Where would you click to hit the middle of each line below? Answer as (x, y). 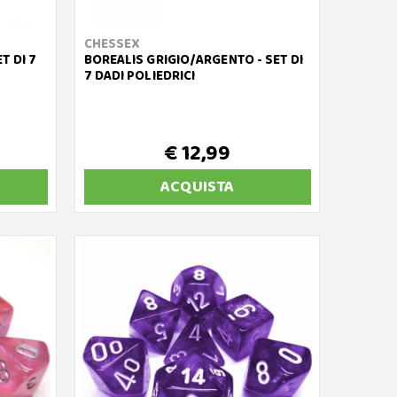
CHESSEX (112, 44)
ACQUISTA (198, 187)
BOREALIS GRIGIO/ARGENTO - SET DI (193, 60)
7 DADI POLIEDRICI (140, 76)
